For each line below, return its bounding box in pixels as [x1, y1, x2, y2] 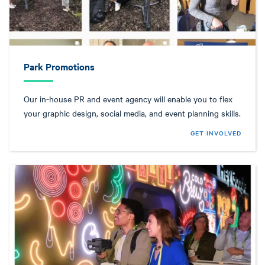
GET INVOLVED [190, 128, 241, 137]
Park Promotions [24, 59, 95, 73]
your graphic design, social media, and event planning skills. [24, 106, 241, 119]
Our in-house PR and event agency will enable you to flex [24, 92, 232, 105]
